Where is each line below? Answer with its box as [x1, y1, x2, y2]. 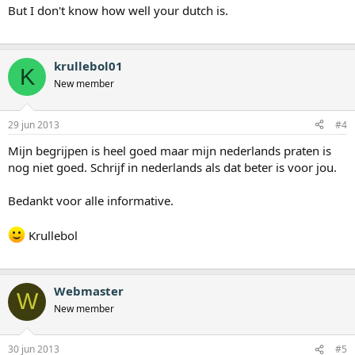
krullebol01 [54, 58, 123, 74]
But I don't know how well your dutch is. [8, 2, 228, 19]
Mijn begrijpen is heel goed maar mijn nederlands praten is [8, 142, 331, 158]
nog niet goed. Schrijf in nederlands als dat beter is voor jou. [8, 158, 337, 175]
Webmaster [54, 282, 124, 299]
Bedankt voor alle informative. [8, 192, 174, 208]
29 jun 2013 [8, 117, 59, 132]
